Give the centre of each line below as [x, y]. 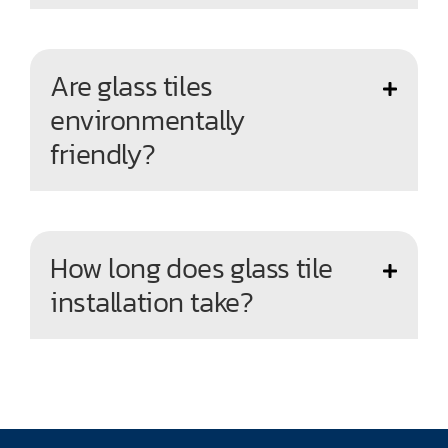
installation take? [152, 301]
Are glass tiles [131, 85]
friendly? [103, 153]
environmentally [147, 119]
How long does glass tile [191, 267]
